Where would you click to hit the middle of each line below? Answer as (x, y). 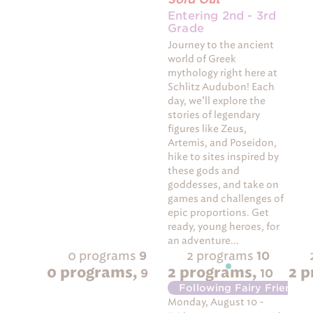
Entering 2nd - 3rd (222, 16)
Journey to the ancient (221, 45)
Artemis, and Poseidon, (223, 143)
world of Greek (202, 59)
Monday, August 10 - (216, 302)
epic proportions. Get (219, 213)
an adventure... (204, 241)
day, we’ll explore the (217, 101)
